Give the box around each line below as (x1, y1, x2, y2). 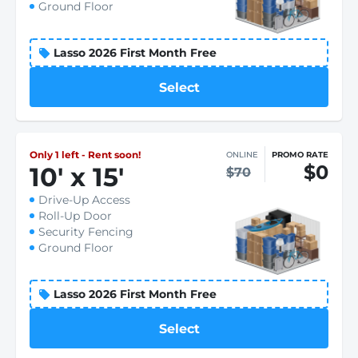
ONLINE (226, 149, 258, 160)
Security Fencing (38, 225, 133, 239)
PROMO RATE (272, 149, 328, 160)
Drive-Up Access (38, 193, 130, 207)
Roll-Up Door (38, 209, 112, 223)
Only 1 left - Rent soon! (30, 149, 141, 161)
